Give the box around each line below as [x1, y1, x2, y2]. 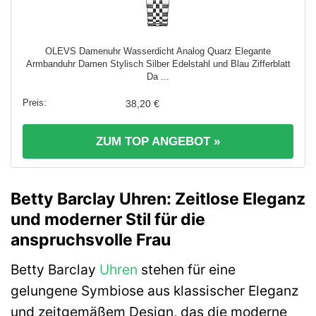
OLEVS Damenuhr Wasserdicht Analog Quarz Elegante [45, 46, 271, 57]
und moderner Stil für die [11, 209, 205, 230]
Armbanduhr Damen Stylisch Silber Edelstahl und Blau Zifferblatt [25, 59, 291, 70]
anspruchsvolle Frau [11, 230, 171, 250]
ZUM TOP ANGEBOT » [96, 135, 220, 149]
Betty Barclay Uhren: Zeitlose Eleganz [11, 189, 305, 209]
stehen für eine [138, 260, 236, 278]
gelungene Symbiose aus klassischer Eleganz [11, 281, 298, 299]
